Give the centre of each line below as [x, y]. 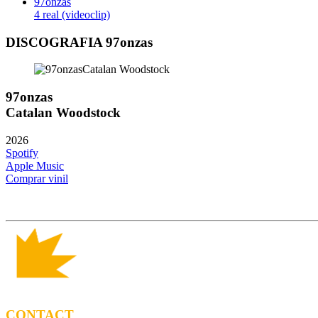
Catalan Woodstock [63, 113]
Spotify [22, 153]
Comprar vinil [37, 178]
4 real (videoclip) [72, 15]
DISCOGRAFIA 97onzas [79, 42]
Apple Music [35, 165]
